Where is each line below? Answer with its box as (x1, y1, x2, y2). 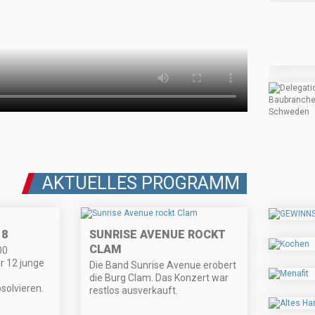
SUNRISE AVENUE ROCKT (89, 228, 226, 242)
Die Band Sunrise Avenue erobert (89, 259, 237, 271)
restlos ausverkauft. (89, 285, 179, 297)
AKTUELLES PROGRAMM (42, 173, 240, 194)
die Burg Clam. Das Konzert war (89, 272, 229, 284)
